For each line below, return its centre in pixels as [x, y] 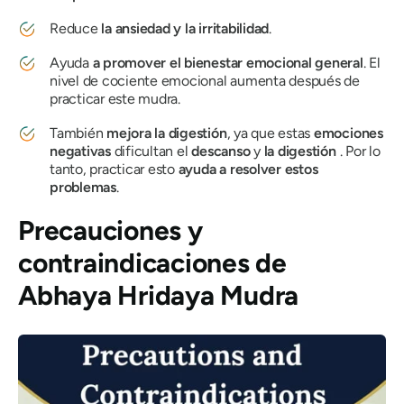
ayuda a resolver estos [248, 169]
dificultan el [151, 151]
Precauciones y [110, 230]
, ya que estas [270, 133]
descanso [221, 151]
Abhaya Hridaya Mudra [159, 295]
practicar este [94, 99]
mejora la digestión [167, 133]
